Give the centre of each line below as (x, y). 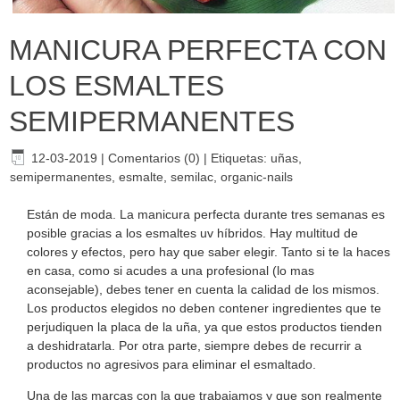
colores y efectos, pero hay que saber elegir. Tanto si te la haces (208, 251)
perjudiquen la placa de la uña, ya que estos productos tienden (204, 326)
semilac (192, 176)
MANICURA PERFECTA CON (198, 50)
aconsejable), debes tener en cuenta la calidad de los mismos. (203, 289)
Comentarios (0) (154, 158)
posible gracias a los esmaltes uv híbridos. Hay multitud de (192, 233)
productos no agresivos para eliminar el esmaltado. (171, 364)
